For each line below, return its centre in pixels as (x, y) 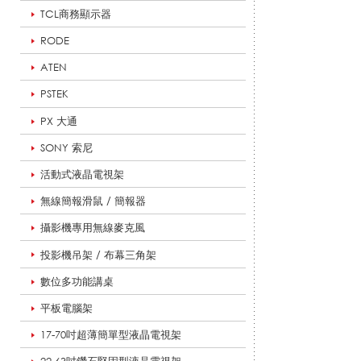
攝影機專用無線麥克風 (93, 228)
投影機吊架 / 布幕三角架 (98, 254)
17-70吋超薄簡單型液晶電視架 (111, 335)
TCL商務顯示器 (76, 13)
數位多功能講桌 (77, 281)
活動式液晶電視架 (82, 174)
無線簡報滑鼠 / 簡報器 (93, 201)
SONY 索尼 (66, 147)
